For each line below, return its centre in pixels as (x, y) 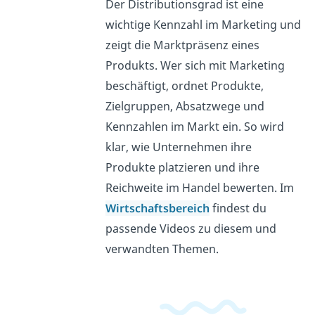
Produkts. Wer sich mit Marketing (195, 66)
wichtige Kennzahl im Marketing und (203, 25)
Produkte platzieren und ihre (182, 168)
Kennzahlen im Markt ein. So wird (194, 127)
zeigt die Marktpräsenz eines (182, 45)
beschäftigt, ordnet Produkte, (184, 86)
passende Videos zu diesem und (191, 229)
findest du (238, 208)
